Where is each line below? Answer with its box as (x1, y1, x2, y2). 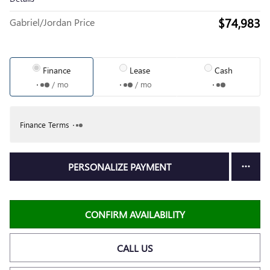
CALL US (117, 241, 153, 254)
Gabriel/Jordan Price (10, 15, 95, 28)
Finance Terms (20, 119, 69, 130)
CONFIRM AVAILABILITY (85, 208, 185, 221)
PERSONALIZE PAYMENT (67, 160, 171, 173)
